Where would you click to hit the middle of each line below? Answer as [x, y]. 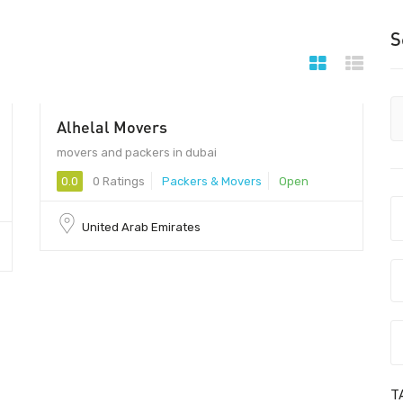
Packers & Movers [212, 181]
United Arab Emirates [141, 227]
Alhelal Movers [112, 126]
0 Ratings [117, 181]
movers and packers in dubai [137, 152]
